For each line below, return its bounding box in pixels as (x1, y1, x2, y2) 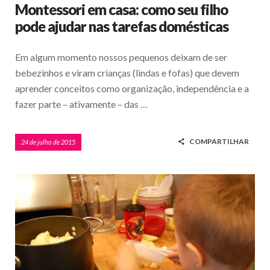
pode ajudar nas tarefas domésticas (15, 17, 228, 36)
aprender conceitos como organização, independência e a (15, 83, 249, 95)
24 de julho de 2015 (21, 138, 75, 146)
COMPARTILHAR (189, 137, 249, 146)
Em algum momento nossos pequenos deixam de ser (15, 51, 227, 63)
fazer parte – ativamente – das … (15, 98, 148, 110)
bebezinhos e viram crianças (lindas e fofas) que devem (15, 67, 239, 79)
